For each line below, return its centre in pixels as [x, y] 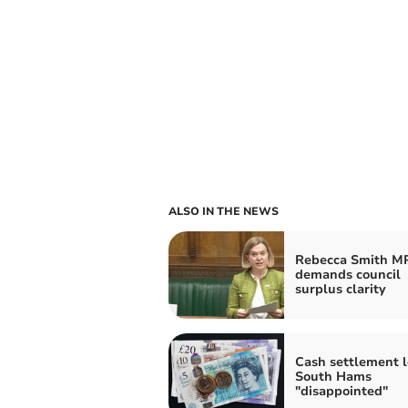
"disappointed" [341, 391]
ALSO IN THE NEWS [223, 211]
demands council [347, 274]
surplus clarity [340, 289]
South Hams [333, 376]
